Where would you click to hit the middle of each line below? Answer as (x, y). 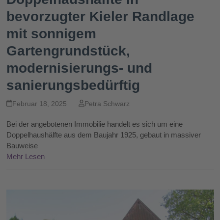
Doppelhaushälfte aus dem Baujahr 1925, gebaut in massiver (103, 135)
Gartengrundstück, (68, 51)
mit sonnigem (51, 33)
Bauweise (22, 145)
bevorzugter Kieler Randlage (100, 16)
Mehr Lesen (25, 156)
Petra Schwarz (107, 103)
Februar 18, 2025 (39, 103)
